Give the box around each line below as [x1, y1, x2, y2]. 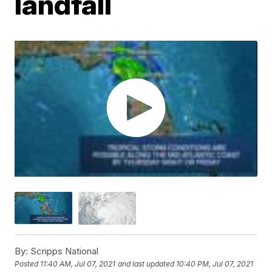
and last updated [118, 259, 175, 269]
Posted [15, 259, 41, 269]
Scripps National [28, 245, 99, 257]
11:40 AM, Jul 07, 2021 [40, 259, 116, 269]
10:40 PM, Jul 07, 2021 [176, 259, 254, 269]
